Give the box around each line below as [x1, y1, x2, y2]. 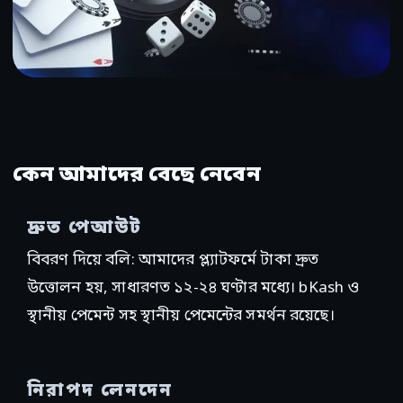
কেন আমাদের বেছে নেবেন [13, 161, 261, 191]
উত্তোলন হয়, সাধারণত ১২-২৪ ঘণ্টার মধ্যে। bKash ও [27, 278, 360, 300]
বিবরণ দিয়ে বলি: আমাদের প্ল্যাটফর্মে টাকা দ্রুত [27, 250, 319, 272]
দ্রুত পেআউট [27, 217, 141, 241]
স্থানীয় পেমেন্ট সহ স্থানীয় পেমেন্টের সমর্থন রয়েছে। [27, 306, 335, 327]
